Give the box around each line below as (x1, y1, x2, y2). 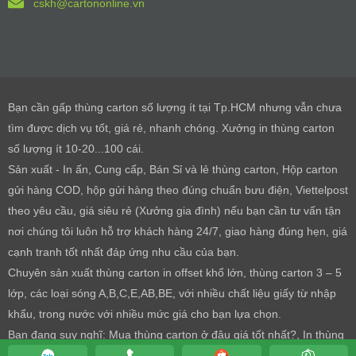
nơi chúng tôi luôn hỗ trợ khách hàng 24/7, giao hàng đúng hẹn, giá (8, 224, 347, 238)
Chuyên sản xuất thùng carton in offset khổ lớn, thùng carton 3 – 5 (8, 265, 342, 279)
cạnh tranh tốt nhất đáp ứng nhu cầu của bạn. (8, 245, 239, 258)
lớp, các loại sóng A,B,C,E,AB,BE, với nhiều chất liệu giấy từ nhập (8, 286, 336, 300)
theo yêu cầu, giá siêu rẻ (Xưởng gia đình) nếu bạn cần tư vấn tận (8, 203, 341, 217)
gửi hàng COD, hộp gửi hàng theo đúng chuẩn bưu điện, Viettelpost (8, 183, 348, 196)
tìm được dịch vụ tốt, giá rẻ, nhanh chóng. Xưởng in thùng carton (8, 121, 335, 134)
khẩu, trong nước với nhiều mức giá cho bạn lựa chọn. (8, 307, 281, 320)
